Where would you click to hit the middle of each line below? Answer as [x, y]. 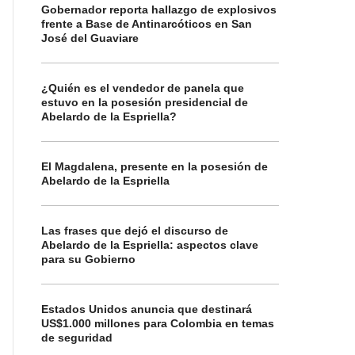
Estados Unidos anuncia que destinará [147, 309]
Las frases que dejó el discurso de [135, 231]
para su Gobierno [88, 259]
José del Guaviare [90, 38]
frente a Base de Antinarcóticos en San [147, 24]
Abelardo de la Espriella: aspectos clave [150, 245]
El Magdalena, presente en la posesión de [155, 166]
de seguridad [77, 338]
